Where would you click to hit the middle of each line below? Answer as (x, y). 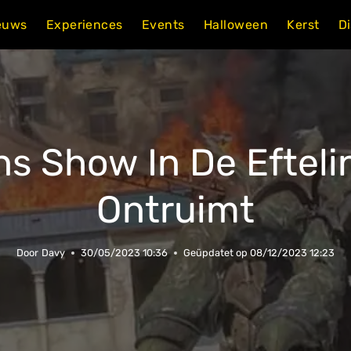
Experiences (84, 24)
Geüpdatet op (215, 253)
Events (163, 24)
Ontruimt (175, 210)
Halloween (236, 24)
